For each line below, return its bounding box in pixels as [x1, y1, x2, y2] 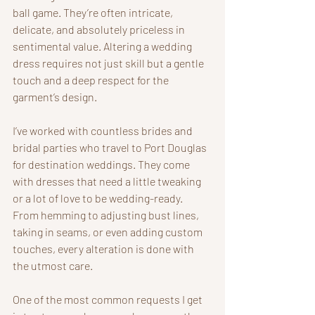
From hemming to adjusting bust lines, [13, 207, 201, 221]
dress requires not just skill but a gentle [13, 56, 206, 70]
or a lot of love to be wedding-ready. [13, 191, 185, 205]
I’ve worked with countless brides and [13, 123, 195, 137]
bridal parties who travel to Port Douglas [13, 140, 209, 154]
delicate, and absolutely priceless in [13, 22, 187, 36]
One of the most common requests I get [13, 292, 205, 306]
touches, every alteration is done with [13, 241, 196, 255]
